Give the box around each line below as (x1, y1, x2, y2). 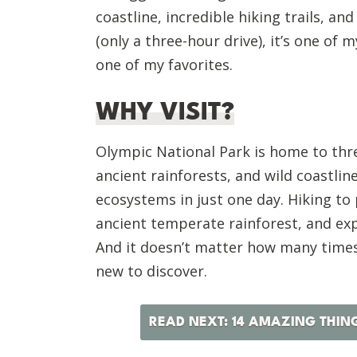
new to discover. (96, 261, 207, 280)
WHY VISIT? (96, 98, 234, 125)
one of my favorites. (96, 54, 233, 74)
